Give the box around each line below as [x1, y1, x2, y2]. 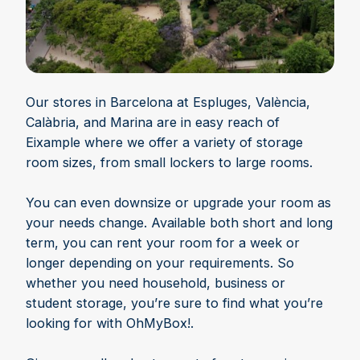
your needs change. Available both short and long [26, 215, 333, 231]
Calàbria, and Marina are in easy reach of [26, 114, 280, 131]
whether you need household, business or [26, 275, 285, 292]
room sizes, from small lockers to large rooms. [26, 154, 313, 171]
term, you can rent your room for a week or [26, 235, 300, 252]
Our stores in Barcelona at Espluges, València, [26, 94, 310, 111]
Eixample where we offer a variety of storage [26, 134, 303, 151]
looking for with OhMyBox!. [26, 315, 194, 332]
